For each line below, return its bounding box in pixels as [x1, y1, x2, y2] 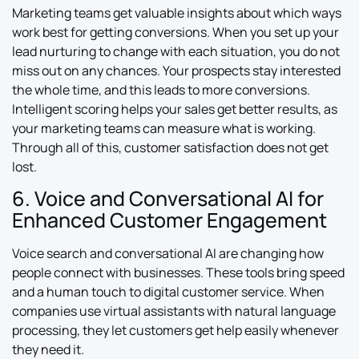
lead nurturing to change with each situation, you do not [12, 42, 340, 60]
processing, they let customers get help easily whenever [12, 321, 339, 340]
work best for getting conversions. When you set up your [12, 22, 339, 41]
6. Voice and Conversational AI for [12, 184, 324, 213]
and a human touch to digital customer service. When [12, 283, 325, 301]
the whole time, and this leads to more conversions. [12, 80, 310, 99]
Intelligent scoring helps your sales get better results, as [12, 99, 337, 118]
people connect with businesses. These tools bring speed [12, 264, 345, 282]
